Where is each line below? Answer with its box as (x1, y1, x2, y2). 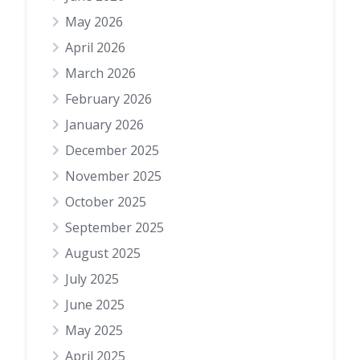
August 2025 (65, 244, 141, 263)
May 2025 (65, 321, 123, 340)
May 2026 (65, 13, 123, 31)
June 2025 (65, 296, 125, 314)
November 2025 (65, 167, 162, 186)
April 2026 (65, 39, 125, 57)
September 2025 (65, 219, 164, 237)
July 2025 (65, 270, 119, 288)
